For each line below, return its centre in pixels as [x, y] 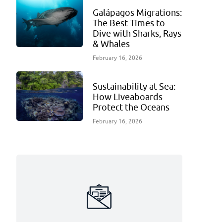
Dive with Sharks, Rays [137, 33]
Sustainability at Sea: [134, 86]
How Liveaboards [127, 97]
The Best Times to [129, 23]
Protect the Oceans [131, 107]
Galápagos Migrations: [137, 12]
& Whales [111, 44]
